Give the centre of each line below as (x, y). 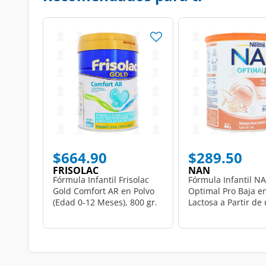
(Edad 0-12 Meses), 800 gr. (105, 202)
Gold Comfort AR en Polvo (104, 191)
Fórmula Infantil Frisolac (101, 179)
